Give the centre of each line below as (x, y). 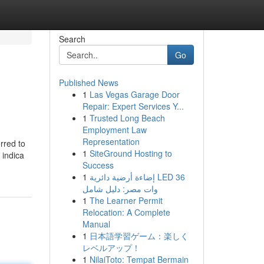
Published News (88, 82)
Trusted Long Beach (127, 118)
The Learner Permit (126, 200)
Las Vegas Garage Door (134, 94)
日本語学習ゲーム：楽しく (139, 236)
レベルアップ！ (111, 247)
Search (72, 39)
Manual (96, 224)
